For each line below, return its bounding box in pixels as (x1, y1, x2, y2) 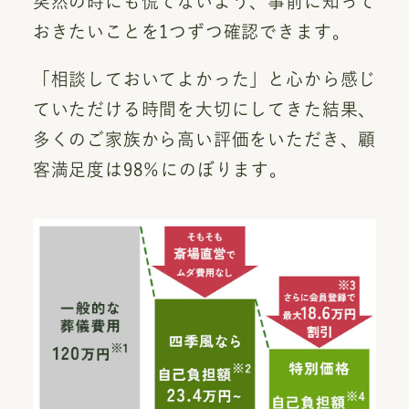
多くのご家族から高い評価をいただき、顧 (32, 131, 377, 149)
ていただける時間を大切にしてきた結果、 (32, 100, 377, 119)
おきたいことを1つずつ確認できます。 (32, 23, 351, 41)
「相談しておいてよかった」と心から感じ (32, 70, 377, 89)
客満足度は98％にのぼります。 (32, 161, 288, 179)
